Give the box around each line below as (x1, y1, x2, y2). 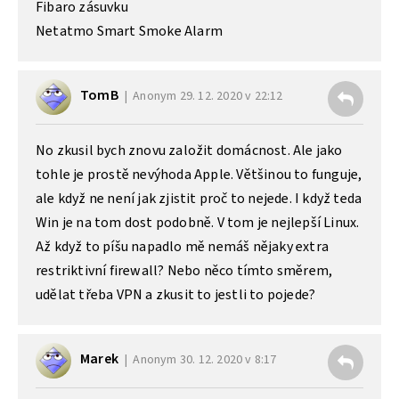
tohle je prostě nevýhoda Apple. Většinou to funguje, (36, 164, 362, 184)
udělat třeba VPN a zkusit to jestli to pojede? (36, 284, 316, 305)
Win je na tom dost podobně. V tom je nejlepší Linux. (36, 212, 360, 232)
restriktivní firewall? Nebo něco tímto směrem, (36, 260, 333, 281)
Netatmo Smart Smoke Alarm (36, 20, 223, 41)
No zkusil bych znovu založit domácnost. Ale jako (36, 140, 343, 160)
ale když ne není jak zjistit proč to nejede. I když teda (36, 188, 362, 208)
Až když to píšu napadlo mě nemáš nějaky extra (36, 236, 330, 256)
